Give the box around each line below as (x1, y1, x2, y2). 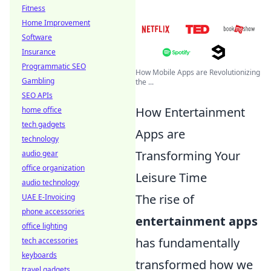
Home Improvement (22, 18, 90, 28)
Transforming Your (135, 147, 240, 164)
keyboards (22, 250, 57, 260)
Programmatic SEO (22, 61, 86, 71)
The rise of (135, 191, 194, 207)
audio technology (22, 177, 79, 188)
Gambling (22, 76, 54, 86)
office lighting (22, 221, 67, 231)
